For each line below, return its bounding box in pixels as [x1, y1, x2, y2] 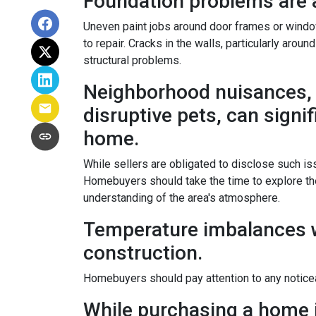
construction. [83, 241, 202, 265]
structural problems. [83, 54, 181, 67]
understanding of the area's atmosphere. [83, 191, 280, 205]
